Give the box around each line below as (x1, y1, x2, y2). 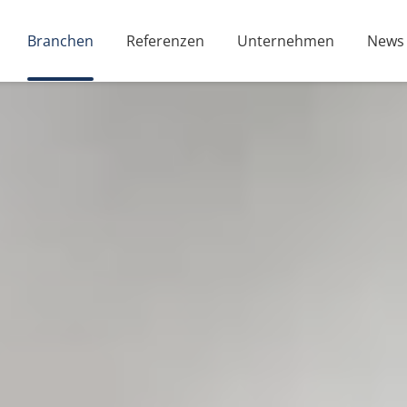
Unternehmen (237, 31, 335, 51)
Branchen (27, 31, 94, 51)
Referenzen (126, 31, 205, 51)
